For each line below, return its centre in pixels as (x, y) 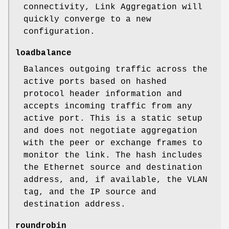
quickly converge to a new (87, 19)
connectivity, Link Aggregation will (113, 7)
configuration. (59, 31)
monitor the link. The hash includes (113, 155)
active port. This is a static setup (113, 118)
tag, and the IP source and (90, 192)
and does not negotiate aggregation (110, 131)
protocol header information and (103, 94)
